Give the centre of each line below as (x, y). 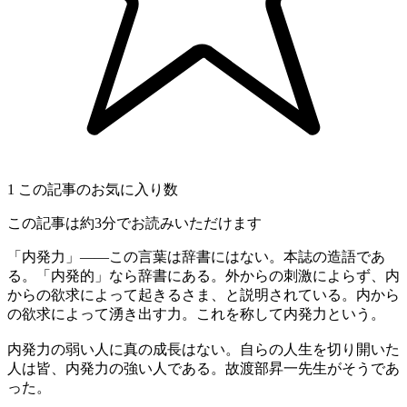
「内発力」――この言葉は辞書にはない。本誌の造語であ (196, 256)
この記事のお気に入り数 (98, 189)
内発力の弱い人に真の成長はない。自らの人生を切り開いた (203, 349)
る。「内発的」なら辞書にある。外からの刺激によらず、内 (203, 275)
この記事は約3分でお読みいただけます (134, 223)
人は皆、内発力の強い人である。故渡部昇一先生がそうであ (203, 368)
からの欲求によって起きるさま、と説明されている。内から (203, 294)
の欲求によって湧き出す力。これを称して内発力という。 (196, 313)
